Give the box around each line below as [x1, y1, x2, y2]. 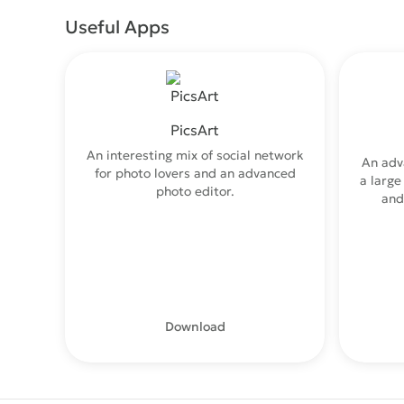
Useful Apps [65, 15, 170, 39]
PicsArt [170, 121, 219, 139]
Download [164, 318, 225, 335]
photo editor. [155, 183, 234, 199]
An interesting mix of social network [86, 147, 304, 163]
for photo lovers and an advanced [94, 165, 296, 181]
